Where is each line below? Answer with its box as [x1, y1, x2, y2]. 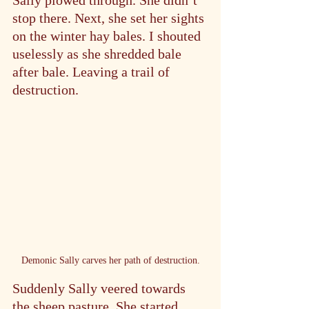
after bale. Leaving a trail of [12, 64, 173, 79]
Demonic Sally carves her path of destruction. [21, 255, 200, 266]
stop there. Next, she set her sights [12, 10, 208, 26]
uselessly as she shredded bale [12, 46, 185, 61]
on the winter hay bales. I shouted [12, 28, 204, 43]
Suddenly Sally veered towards [12, 281, 189, 296]
